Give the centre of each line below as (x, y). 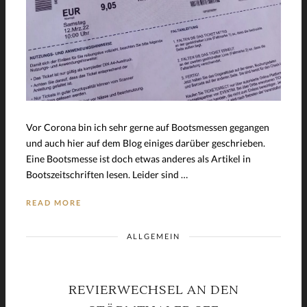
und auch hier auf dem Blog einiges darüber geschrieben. (146, 143)
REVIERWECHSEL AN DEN (153, 290)
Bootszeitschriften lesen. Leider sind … (107, 174)
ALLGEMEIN (153, 236)
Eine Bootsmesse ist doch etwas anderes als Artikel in (138, 158)
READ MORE (54, 202)
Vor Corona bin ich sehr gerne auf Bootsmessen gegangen (148, 127)
